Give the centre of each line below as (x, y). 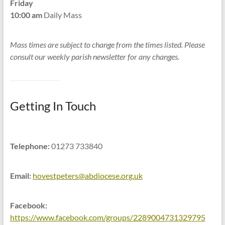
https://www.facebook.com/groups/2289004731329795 (107, 217)
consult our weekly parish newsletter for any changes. (94, 57)
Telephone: (30, 146)
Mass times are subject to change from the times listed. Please (107, 44)
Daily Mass (62, 15)
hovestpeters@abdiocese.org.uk (87, 176)
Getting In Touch (53, 106)
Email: (20, 176)
